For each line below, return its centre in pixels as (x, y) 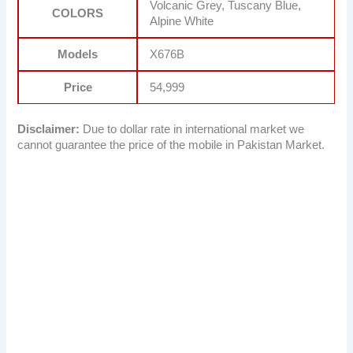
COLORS (78, 13)
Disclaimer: (49, 129)
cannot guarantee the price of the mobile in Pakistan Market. (171, 145)
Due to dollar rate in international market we (192, 129)
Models (78, 54)
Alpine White (182, 21)
